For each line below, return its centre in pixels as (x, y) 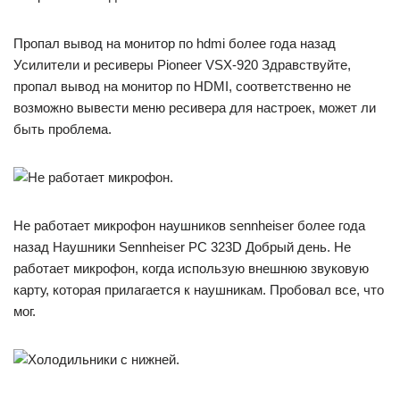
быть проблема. (62, 129)
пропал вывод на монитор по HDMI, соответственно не (182, 86)
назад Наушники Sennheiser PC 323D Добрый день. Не (182, 246)
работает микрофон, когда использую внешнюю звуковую (191, 268)
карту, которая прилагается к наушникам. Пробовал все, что (199, 289)
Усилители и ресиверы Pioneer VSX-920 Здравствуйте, (182, 64)
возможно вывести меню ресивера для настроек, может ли (195, 107)
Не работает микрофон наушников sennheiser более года (189, 225)
